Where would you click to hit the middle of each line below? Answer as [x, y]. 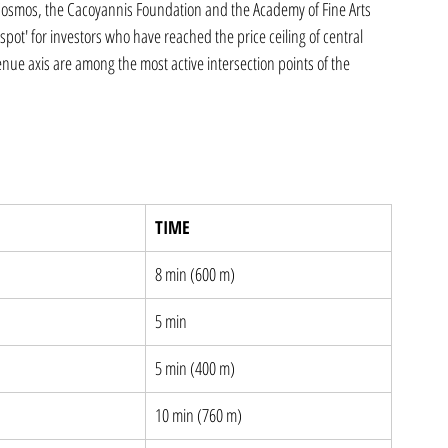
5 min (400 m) [195, 368]
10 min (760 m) [198, 415]
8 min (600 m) [195, 274]
